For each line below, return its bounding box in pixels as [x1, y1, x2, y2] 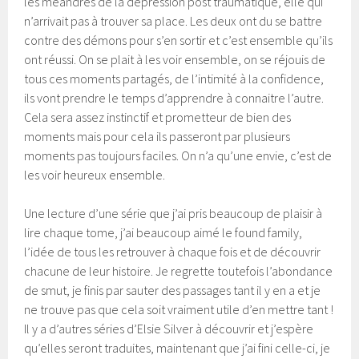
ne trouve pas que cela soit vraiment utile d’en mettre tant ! [24, 301, 334, 317]
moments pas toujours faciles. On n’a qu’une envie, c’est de [24, 147, 333, 163]
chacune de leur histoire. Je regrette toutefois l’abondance [24, 262, 333, 279]
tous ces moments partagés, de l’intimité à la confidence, [24, 70, 325, 87]
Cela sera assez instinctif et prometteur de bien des [24, 108, 292, 125]
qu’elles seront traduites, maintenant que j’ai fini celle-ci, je [24, 339, 331, 356]
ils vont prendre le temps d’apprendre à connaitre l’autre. [24, 89, 325, 106]
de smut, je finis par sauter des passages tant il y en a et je [24, 281, 321, 298]
